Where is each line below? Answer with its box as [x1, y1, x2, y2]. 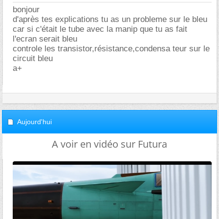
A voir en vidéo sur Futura [52, 137, 167, 151]
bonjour [13, 5, 40, 14]
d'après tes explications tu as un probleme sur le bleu [13, 15, 207, 24]
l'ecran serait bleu [13, 34, 77, 44]
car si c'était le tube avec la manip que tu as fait [13, 24, 187, 34]
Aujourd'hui [17, 118, 52, 126]
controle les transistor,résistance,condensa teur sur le [13, 44, 210, 53]
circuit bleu [13, 54, 53, 63]
